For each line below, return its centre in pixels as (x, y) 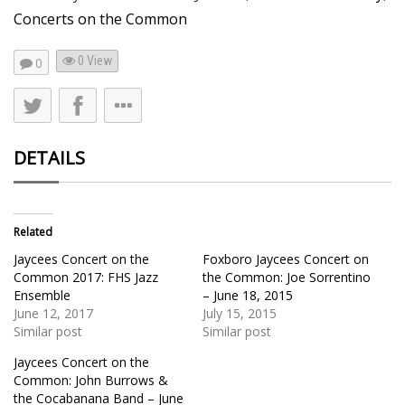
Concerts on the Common (100, 19)
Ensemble (42, 296)
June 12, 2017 (53, 314)
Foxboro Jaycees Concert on (286, 259)
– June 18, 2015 (248, 296)
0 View (94, 61)
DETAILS (49, 158)
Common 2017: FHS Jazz (86, 278)
